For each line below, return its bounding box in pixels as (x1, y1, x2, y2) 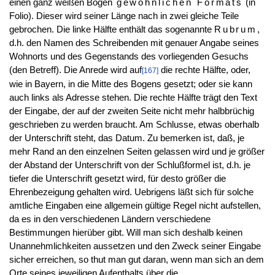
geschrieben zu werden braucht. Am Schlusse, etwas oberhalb (9, 119, 259, 130)
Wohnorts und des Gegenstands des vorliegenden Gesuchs (9, 51, 249, 61)
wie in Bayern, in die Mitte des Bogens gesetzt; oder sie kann (9, 79, 252, 89)
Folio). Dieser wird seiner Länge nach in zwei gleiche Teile (9, 10, 239, 21)
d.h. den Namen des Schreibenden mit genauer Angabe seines (9, 37, 259, 48)
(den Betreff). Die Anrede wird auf (9, 64, 142, 75)
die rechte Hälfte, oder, (158, 64, 250, 75)
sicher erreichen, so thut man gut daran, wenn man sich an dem (9, 254, 264, 265)
